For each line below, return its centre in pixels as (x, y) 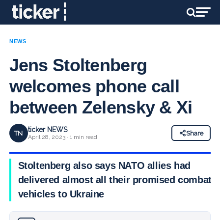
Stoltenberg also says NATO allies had (104, 165)
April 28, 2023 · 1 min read (62, 137)
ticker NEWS (47, 130)
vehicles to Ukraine (61, 194)
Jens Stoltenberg (78, 65)
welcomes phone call (94, 86)
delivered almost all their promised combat (115, 180)
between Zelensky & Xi (101, 107)
